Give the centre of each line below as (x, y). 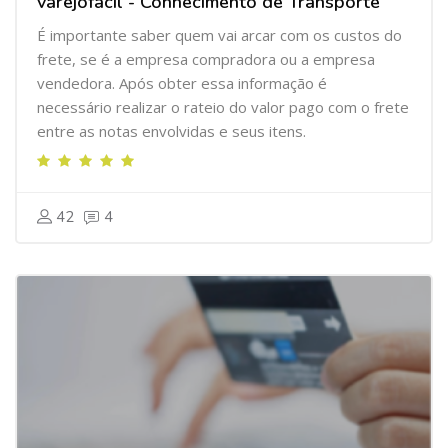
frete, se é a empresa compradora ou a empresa (206, 59)
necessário (76, 107)
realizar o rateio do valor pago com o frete (262, 107)
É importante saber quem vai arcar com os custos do (219, 35)
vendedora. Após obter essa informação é (182, 83)
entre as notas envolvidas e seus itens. (171, 131)
